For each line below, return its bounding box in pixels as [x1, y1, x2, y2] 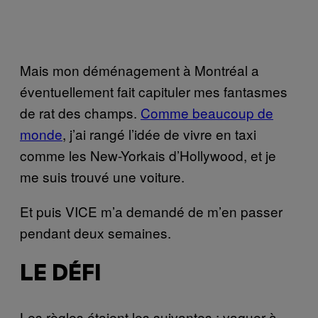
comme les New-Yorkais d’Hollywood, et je [20, 145, 276, 165]
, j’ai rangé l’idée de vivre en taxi [62, 124, 256, 143]
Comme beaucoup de [141, 102, 273, 122]
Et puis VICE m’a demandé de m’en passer [20, 201, 283, 221]
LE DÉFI [20, 264, 102, 285]
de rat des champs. [20, 102, 141, 122]
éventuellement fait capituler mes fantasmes [20, 81, 287, 101]
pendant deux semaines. [20, 222, 171, 242]
